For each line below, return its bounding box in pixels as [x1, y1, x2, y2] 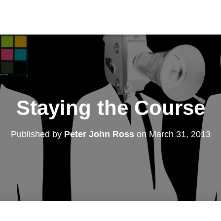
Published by [10, 129, 64, 139]
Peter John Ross [64, 129, 134, 139]
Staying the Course [16, 96, 205, 119]
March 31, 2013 [148, 129, 211, 139]
